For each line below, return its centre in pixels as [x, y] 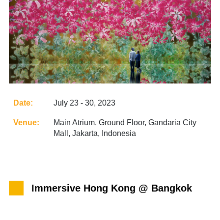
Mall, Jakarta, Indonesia [95, 134]
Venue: [26, 123]
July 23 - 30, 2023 [84, 103]
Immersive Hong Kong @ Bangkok [112, 188]
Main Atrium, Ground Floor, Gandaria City [125, 123]
